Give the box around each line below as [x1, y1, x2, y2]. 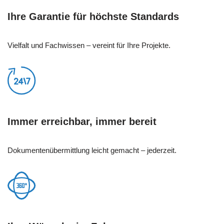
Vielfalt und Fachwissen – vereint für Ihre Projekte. [7, 40, 170, 49]
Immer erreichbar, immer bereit [7, 115, 156, 127]
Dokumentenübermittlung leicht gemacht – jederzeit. [7, 145, 176, 154]
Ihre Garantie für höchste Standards [7, 10, 179, 22]
